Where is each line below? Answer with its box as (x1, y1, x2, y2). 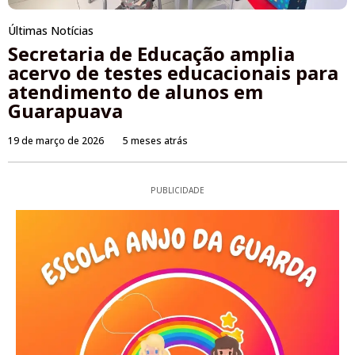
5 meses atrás (123, 133, 188, 147)
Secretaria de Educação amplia (8, 40, 295, 67)
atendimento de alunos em (8, 78, 263, 105)
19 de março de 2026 (8, 133, 104, 147)
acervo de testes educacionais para (8, 59, 338, 86)
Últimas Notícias (8, 22, 94, 38)
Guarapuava (8, 97, 123, 124)
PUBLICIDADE (151, 184, 204, 196)
